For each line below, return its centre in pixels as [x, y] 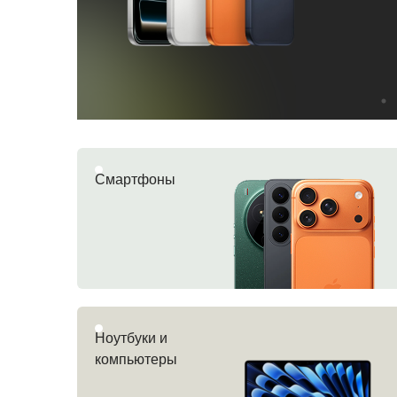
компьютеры [136, 359]
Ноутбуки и [131, 338]
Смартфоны [135, 179]
